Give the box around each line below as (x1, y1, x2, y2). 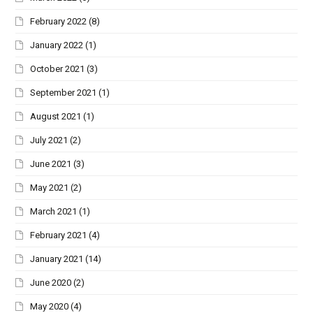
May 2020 (30, 300, 69, 312)
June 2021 (30, 158, 72, 169)
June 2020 (30, 277, 72, 288)
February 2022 (30, 15, 87, 27)
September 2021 (30, 87, 97, 98)
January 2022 (30, 39, 84, 50)
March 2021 (30, 205, 78, 217)
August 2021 (30, 110, 82, 122)
